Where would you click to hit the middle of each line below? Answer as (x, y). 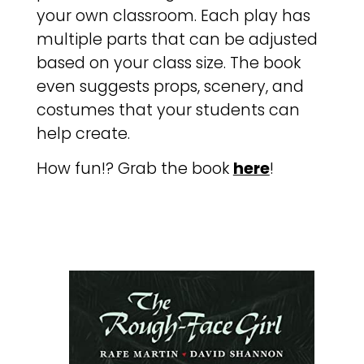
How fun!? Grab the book (134, 169)
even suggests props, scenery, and (170, 87)
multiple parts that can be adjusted (177, 40)
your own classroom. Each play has (173, 16)
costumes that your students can (168, 110)
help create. (83, 134)
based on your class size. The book (168, 63)
